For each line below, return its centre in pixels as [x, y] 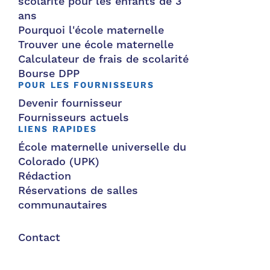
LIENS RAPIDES [58, 130]
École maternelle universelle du [102, 147]
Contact [39, 238]
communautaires [63, 205]
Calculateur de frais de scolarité [103, 59]
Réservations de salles [78, 191]
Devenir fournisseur [70, 103]
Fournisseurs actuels [74, 118]
